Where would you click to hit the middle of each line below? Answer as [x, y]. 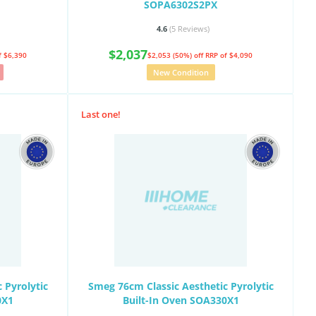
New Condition [181, 72]
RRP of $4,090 [229, 55]
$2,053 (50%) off [176, 55]
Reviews [192, 29]
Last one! [101, 114]
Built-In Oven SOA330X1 [181, 300]
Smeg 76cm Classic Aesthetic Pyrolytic [181, 286]
